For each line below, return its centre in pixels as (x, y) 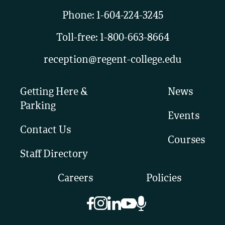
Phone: (79, 16)
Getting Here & (54, 92)
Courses (186, 140)
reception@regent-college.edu (113, 60)
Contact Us (45, 130)
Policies (163, 179)
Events (184, 116)
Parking (38, 106)
